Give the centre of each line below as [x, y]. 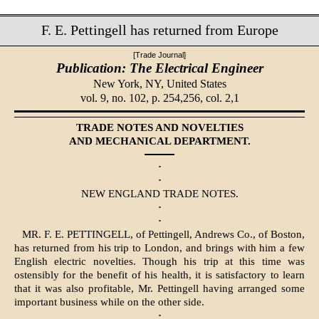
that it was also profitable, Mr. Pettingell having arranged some [159, 289]
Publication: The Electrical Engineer [159, 68]
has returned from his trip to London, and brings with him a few [159, 248]
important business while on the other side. [109, 302]
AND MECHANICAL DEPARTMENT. [159, 141]
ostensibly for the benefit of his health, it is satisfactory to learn [159, 275]
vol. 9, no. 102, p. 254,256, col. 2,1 [159, 98]
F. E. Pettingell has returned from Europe [159, 30]
